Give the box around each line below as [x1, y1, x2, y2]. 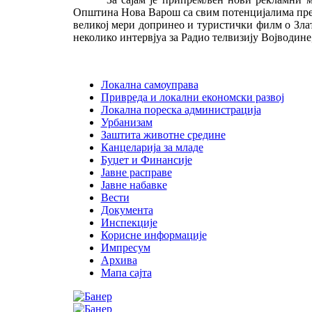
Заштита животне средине [100, 128, 226, 141]
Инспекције [100, 216, 157, 228]
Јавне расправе [100, 166, 172, 178]
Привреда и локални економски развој [100, 91, 284, 103]
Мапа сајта [100, 266, 152, 279]
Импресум [100, 241, 150, 253]
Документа [100, 203, 153, 216]
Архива [100, 253, 137, 266]
